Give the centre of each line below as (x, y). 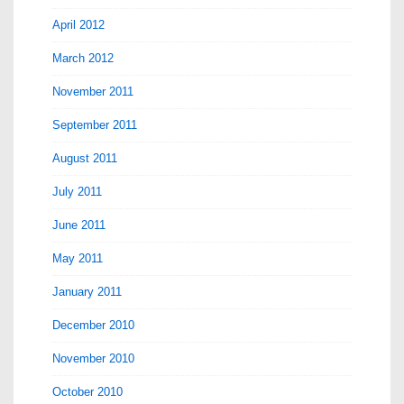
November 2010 (93, 358)
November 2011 (93, 92)
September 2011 (95, 125)
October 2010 (87, 392)
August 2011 (85, 158)
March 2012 (83, 58)
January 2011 (87, 292)
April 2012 (78, 25)
